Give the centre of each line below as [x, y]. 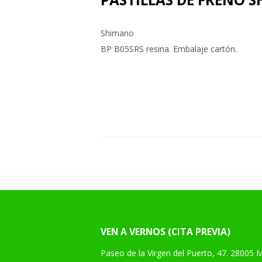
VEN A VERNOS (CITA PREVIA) [166, 232]
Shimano [117, 33]
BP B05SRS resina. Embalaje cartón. [169, 49]
